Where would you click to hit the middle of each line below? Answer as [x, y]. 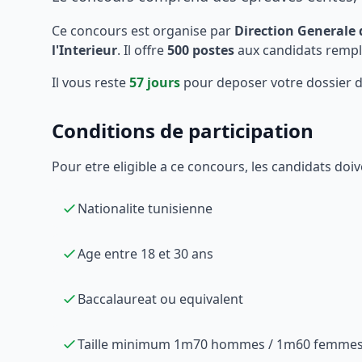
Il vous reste [90, 82]
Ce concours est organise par [143, 31]
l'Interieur [84, 50]
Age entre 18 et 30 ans [145, 254]
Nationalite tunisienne [145, 208]
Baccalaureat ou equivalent [160, 299]
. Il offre [142, 50]
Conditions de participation [183, 130]
